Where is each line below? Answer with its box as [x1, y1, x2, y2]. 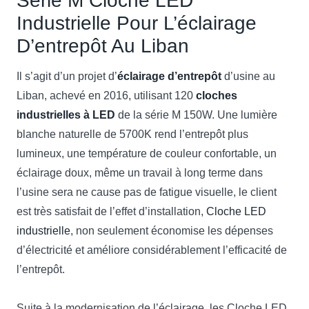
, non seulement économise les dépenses [70, 225, 273, 237]
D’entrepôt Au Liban [17, 35, 189, 57]
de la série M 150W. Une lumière [115, 109, 277, 121]
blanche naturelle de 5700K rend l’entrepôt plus [17, 128, 248, 140]
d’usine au [221, 70, 275, 82]
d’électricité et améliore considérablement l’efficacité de [17, 244, 287, 256]
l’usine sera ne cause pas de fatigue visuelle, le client [17, 186, 277, 198]
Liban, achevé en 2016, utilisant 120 [17, 90, 193, 101]
